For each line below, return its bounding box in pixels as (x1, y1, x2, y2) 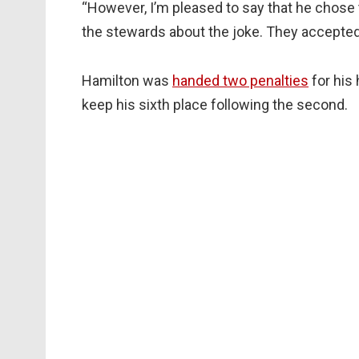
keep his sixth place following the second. (82, 96, 348, 114)
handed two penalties (172, 72, 309, 90)
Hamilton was (82, 72, 172, 90)
